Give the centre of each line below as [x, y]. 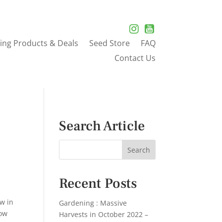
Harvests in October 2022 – [104, 214]
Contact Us [135, 58]
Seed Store [109, 43]
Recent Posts [98, 183]
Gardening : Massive [93, 203]
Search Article [102, 126]
